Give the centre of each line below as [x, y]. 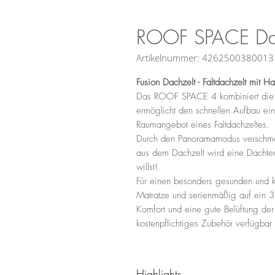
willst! [147, 167]
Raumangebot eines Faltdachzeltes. [203, 124]
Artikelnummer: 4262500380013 [205, 57]
